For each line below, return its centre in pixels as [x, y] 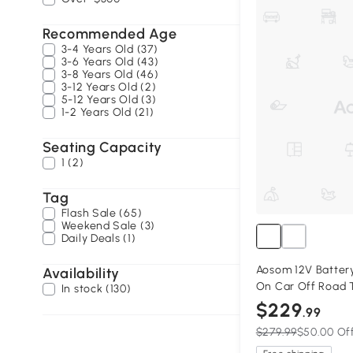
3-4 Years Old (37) [110, 49]
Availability [81, 273]
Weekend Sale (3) [108, 226]
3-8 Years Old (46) [110, 74]
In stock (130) [96, 289]
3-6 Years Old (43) [110, 62]
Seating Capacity [102, 147]
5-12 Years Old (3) [109, 100]
